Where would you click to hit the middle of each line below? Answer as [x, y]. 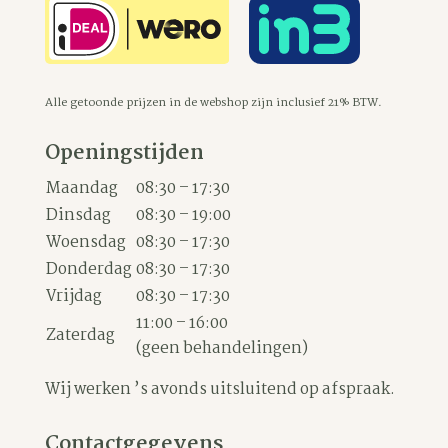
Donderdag [88, 269]
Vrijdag [73, 296]
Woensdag [85, 242]
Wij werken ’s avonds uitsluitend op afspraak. [219, 389]
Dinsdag [78, 215]
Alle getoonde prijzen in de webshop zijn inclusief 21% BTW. [213, 102]
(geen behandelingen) [221, 348]
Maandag [81, 188]
